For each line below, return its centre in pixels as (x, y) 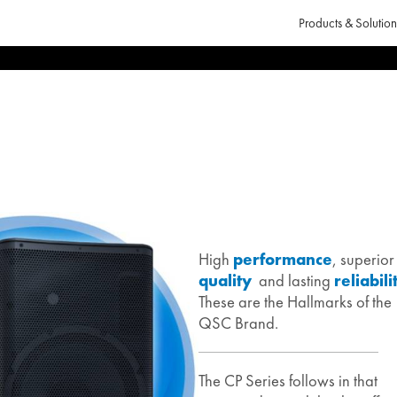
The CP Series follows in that (288, 381)
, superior (363, 259)
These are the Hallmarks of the (295, 302)
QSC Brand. (238, 323)
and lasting (296, 280)
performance (283, 259)
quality (227, 280)
